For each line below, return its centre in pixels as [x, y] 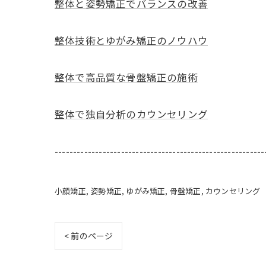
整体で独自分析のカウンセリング [131, 114]
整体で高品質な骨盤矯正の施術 [126, 77]
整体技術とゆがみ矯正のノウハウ [131, 40]
